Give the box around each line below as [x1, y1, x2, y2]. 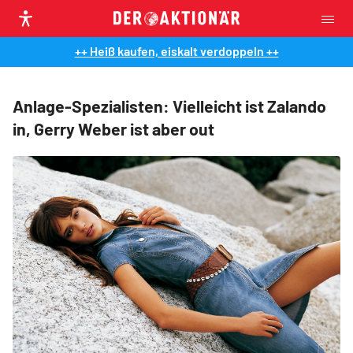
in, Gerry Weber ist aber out [13, 119, 214, 139]
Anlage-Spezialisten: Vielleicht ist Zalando [13, 96, 326, 116]
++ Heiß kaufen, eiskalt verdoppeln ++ [74, 43, 279, 58]
